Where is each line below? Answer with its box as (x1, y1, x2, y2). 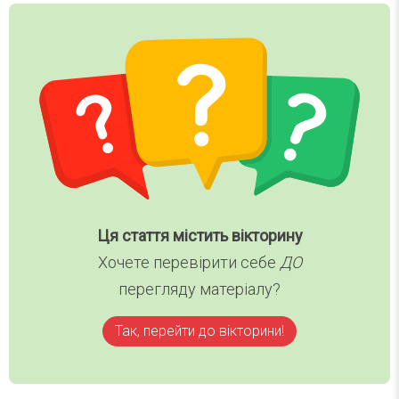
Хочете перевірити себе (97, 252, 280, 272)
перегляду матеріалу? (118, 279, 281, 298)
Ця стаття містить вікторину (96, 225, 303, 245)
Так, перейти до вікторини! (115, 322, 284, 339)
